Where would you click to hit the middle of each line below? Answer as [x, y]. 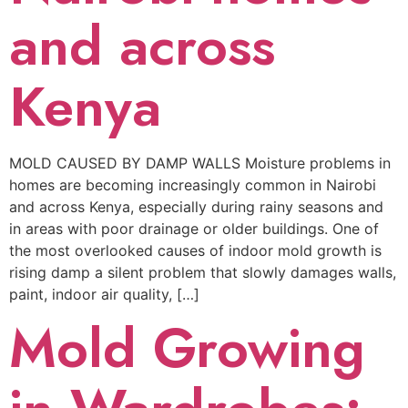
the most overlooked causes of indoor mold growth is [195, 250]
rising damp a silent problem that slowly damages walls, [203, 272]
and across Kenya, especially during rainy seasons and [196, 207]
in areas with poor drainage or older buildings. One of [194, 229]
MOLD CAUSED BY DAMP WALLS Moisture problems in [200, 163]
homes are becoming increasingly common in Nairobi [193, 185]
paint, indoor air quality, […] [104, 294]
